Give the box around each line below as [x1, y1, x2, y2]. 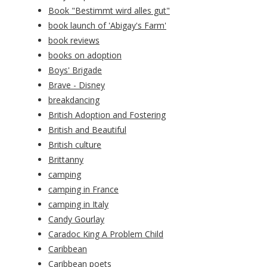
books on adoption [48, 49, 122, 61]
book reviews [48, 35, 100, 46]
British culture [48, 139, 101, 151]
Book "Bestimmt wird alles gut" [48, 5, 170, 17]
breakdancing [48, 94, 100, 106]
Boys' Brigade [48, 64, 102, 76]
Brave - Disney [48, 79, 105, 91]
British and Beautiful [48, 124, 126, 136]
